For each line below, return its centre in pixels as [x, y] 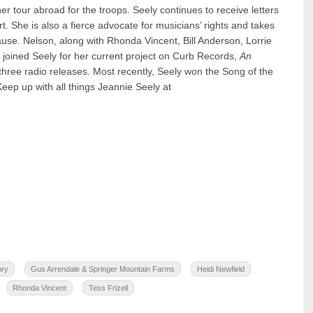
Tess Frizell [108, 287]
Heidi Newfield [221, 269]
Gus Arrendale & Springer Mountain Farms [103, 269]
